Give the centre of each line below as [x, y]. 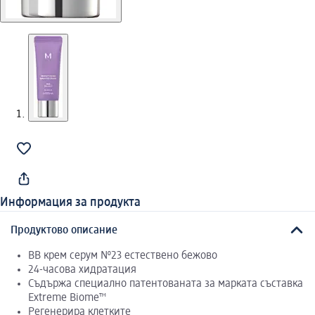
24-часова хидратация [82, 270]
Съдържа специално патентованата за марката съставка [166, 284]
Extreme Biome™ [67, 298]
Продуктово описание [64, 230]
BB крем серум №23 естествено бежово [123, 256]
